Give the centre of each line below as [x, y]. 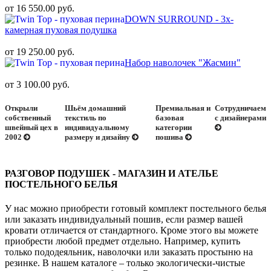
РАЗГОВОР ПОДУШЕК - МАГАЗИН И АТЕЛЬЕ [112, 174]
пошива [170, 137]
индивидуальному [97, 128]
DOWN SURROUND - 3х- [179, 19]
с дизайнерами [240, 118]
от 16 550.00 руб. [40, 8]
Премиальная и [183, 108]
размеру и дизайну [98, 137]
